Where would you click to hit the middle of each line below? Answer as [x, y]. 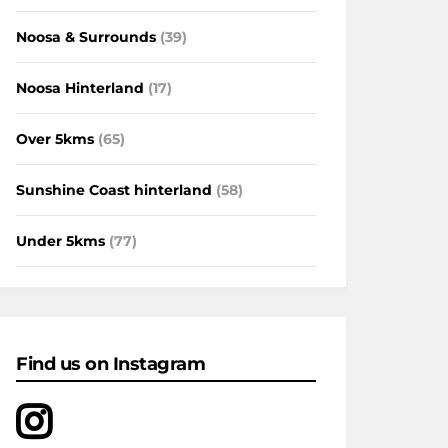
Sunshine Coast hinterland [114, 189]
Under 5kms [60, 240]
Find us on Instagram [110, 363]
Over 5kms [55, 138]
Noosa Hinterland [80, 87]
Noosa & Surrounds [86, 36]
